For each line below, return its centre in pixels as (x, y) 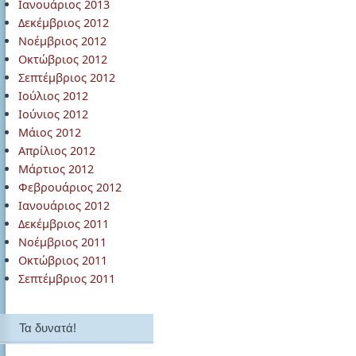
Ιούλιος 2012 (53, 96)
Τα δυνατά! (48, 328)
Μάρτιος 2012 (56, 169)
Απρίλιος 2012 (57, 151)
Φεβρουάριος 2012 (70, 187)
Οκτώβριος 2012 (63, 59)
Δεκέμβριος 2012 (64, 23)
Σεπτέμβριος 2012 (67, 77)
